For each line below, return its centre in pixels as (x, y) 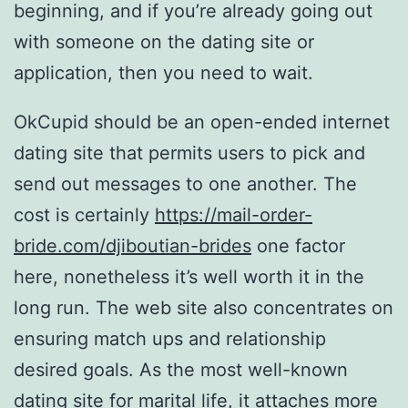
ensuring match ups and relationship (170, 339)
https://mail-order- (234, 215)
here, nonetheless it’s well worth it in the (189, 277)
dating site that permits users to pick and (189, 153)
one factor (298, 246)
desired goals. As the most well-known (181, 370)
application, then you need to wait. (163, 73)
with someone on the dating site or (164, 42)
